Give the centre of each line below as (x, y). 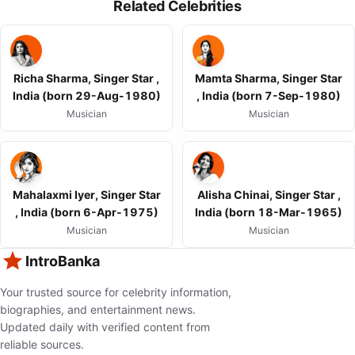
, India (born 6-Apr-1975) (86, 212)
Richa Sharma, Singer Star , (86, 78)
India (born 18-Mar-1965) (269, 212)
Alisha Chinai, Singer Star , (269, 195)
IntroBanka (63, 261)
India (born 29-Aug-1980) (86, 96)
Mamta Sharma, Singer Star (269, 78)
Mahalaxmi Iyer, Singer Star (86, 195)
